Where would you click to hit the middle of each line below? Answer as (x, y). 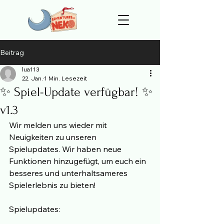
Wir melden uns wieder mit (59, 125)
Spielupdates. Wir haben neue (66, 149)
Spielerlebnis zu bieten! (52, 185)
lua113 (31, 69)
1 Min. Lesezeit (65, 78)
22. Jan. (32, 78)
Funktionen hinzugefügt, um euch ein (78, 161)
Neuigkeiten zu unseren (54, 137)
